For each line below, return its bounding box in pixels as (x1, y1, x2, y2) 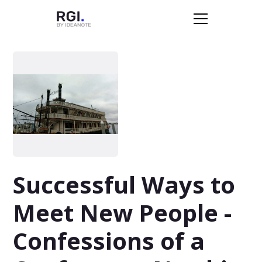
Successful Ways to (13, 168, 236, 201)
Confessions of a (13, 225, 205, 257)
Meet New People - (13, 196, 232, 229)
